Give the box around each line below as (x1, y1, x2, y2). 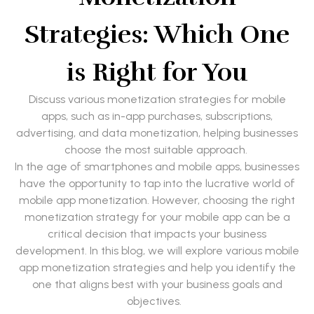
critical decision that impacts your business (48, 226, 266, 240)
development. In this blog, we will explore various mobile (15, 243, 299, 257)
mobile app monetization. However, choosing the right (19, 193, 295, 207)
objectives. (127, 294, 187, 308)
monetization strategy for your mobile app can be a (24, 210, 290, 224)
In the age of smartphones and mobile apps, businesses (15, 159, 299, 173)
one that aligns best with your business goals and (32, 277, 282, 291)
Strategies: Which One (25, 18, 289, 50)
